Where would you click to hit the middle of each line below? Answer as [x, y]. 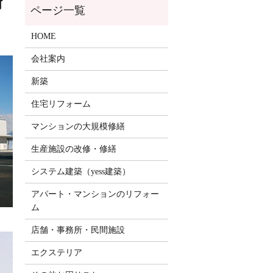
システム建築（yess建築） [80, 172]
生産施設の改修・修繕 [73, 149]
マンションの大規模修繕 [78, 127]
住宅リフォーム [61, 104]
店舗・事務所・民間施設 [78, 230]
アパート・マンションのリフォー [95, 194]
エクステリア [56, 253]
